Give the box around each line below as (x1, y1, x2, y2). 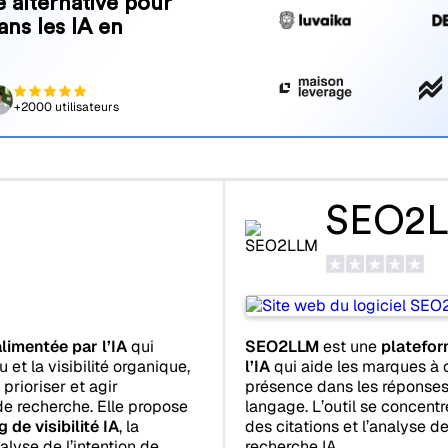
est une (319, 335, 381, 357)
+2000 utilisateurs (13, 99, 119, 115)
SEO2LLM (245, 335, 319, 357)
